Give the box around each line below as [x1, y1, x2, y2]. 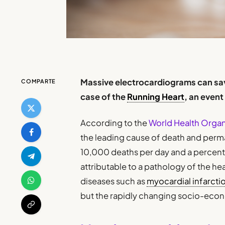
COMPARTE [21, 77, 56, 84]
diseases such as [80, 176, 147, 187]
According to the [80, 118, 148, 129]
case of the [80, 91, 128, 102]
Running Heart [127, 91, 185, 102]
